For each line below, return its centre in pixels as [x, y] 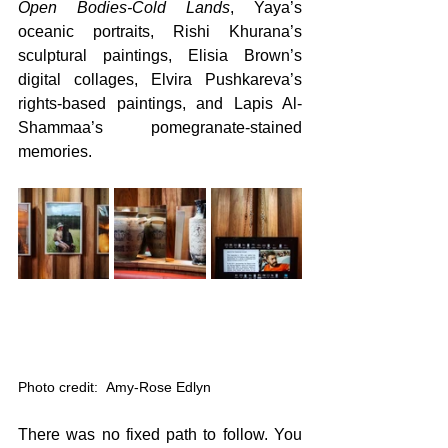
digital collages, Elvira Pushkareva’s [160, 80]
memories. [57, 152]
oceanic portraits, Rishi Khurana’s [160, 32]
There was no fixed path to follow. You [160, 435]
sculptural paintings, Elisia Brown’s [160, 56]
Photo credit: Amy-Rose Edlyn [114, 387]
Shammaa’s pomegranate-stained [160, 128]
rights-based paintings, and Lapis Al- [160, 104]
